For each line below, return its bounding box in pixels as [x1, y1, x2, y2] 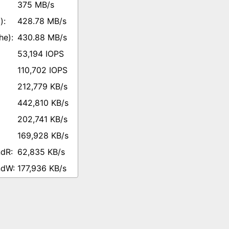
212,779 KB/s [17, 81, 67, 91]
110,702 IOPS [17, 65, 67, 75]
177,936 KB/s [17, 163, 66, 173]
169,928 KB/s [17, 130, 68, 141]
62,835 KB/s [17, 147, 65, 157]
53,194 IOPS [17, 49, 64, 59]
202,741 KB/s [17, 114, 67, 124]
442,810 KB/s [17, 98, 68, 108]
